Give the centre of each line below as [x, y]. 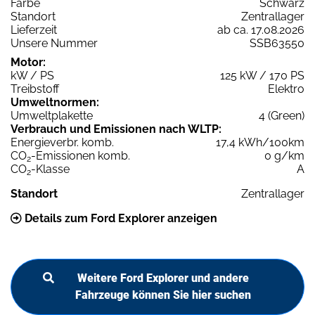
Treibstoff [35, 89]
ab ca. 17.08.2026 [261, 30]
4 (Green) [282, 116]
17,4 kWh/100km [260, 143]
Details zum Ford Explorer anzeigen [120, 219]
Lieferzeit [34, 30]
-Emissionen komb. [81, 156]
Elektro [286, 89]
